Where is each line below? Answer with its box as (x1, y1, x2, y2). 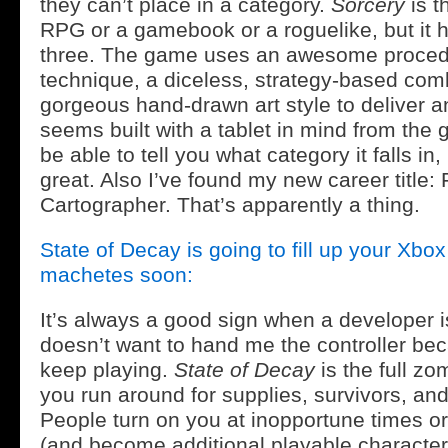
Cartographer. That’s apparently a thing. (40, 193, 420, 216)
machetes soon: (40, 263, 193, 286)
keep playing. (40, 358, 174, 381)
